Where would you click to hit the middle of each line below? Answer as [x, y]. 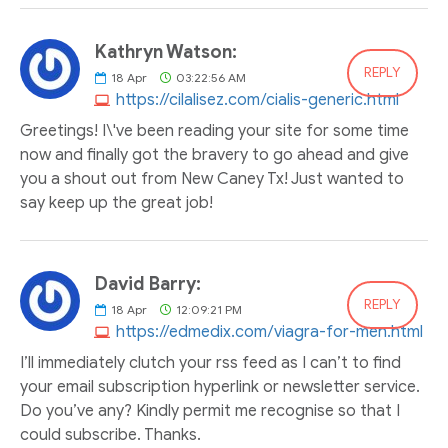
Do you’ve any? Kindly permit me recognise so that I [210, 411]
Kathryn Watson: [166, 52]
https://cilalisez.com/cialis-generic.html [257, 100]
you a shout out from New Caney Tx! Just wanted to [212, 179]
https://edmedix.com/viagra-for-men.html [269, 332]
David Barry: [148, 284]
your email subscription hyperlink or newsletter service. [220, 387]
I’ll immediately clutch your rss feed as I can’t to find [210, 363]
